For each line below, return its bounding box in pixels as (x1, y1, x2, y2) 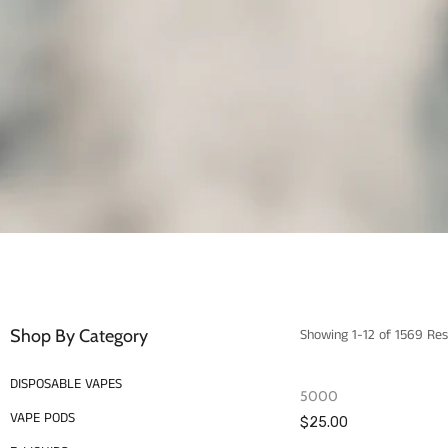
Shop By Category (10, 325, 148, 347)
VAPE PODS (10, 408, 75, 428)
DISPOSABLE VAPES (10, 374, 122, 394)
